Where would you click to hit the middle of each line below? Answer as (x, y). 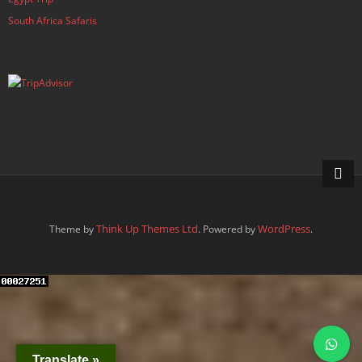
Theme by (73, 229)
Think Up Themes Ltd (147, 229)
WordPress (284, 229)
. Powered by (228, 229)
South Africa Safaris (53, 21)
